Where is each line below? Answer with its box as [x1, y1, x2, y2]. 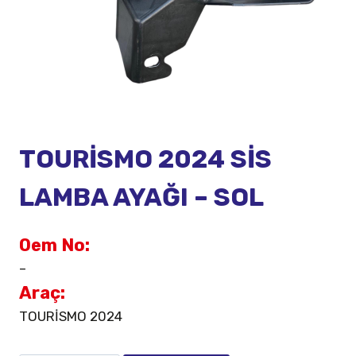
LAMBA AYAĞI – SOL [19, 182, 264, 213]
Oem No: [19, 234, 90, 257]
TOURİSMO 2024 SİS [19, 144, 272, 175]
